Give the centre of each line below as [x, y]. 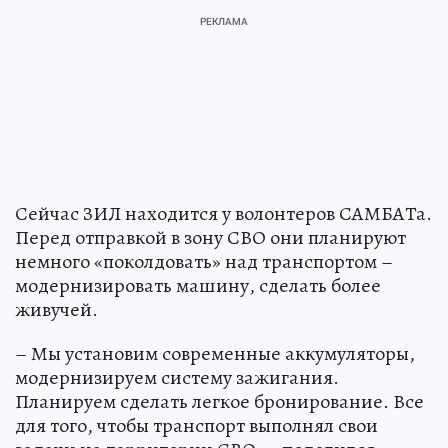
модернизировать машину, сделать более [198, 285]
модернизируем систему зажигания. [177, 377]
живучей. [56, 309]
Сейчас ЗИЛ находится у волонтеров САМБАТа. [223, 213]
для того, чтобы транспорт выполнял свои [196, 425]
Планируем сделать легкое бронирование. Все [219, 401]
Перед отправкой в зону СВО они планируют [210, 237]
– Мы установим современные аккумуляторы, [215, 353]
